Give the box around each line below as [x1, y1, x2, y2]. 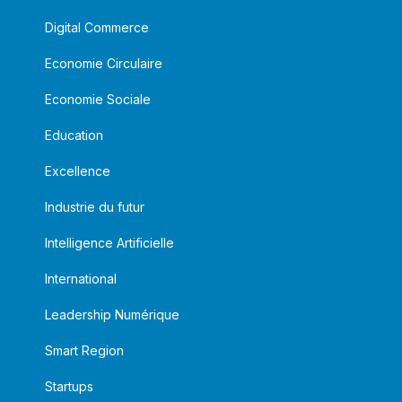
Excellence [45, 163, 110, 179]
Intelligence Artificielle [45, 235, 174, 250]
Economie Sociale [45, 92, 151, 107]
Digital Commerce [45, 20, 149, 35]
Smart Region [45, 343, 124, 358]
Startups [45, 379, 93, 394]
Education [45, 127, 103, 143]
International [45, 271, 117, 286]
